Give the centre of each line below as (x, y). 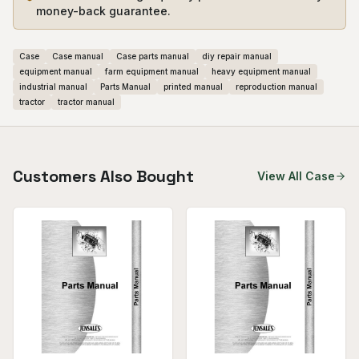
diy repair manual (237, 56)
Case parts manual (153, 56)
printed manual (193, 87)
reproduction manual (276, 87)
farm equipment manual (152, 71)
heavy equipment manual (261, 71)
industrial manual (53, 87)
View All (281, 176)
